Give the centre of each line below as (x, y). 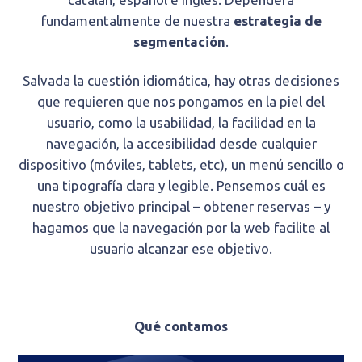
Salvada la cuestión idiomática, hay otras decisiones (181, 81)
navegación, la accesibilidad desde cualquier (181, 144)
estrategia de (277, 21)
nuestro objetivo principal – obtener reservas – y (181, 207)
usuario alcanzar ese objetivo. (181, 249)
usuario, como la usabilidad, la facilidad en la (181, 123)
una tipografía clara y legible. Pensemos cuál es (181, 186)
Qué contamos (181, 326)
